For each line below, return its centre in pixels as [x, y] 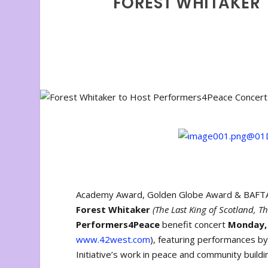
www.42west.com [113, 240]
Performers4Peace [118, 225]
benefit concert [194, 225]
